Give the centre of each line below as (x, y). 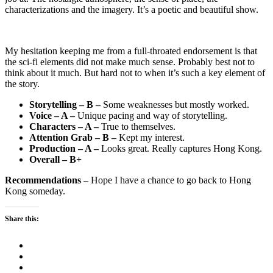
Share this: (22, 219)
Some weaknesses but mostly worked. (176, 105)
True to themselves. (138, 127)
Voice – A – (52, 116)
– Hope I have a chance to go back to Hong (166, 180)
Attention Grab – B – (74, 138)
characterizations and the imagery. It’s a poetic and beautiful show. (132, 10)
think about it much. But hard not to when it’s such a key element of (135, 73)
